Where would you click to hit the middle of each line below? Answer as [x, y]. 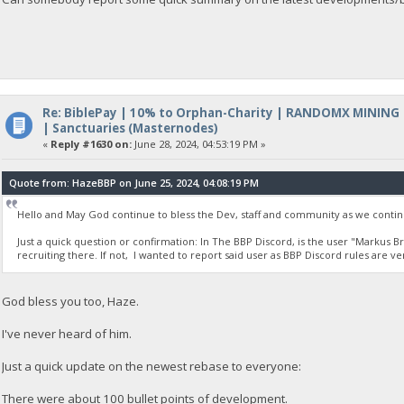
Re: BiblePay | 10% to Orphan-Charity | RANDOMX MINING [220, 112]
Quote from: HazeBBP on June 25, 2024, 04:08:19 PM [134, 183]
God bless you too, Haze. [71, 301]
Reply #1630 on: [91, 143]
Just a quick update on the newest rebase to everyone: [152, 366]
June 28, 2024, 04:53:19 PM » [198, 143]
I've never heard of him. [67, 333]
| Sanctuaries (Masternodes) [130, 128]
